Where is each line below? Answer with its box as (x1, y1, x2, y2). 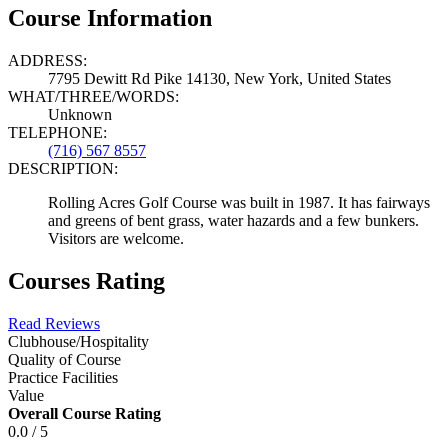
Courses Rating (8, 267, 165, 294)
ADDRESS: (8, 51, 87, 69)
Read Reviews (8, 314, 100, 332)
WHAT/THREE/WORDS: (8, 87, 179, 105)
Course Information (8, 4, 212, 31)
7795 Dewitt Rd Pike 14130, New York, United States (48, 69, 391, 87)
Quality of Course (8, 350, 121, 368)
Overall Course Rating (8, 404, 161, 422)
